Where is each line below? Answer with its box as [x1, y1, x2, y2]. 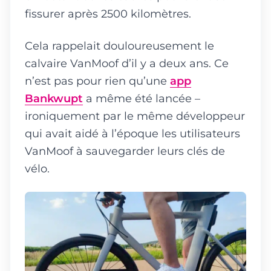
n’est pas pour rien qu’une [25, 74, 170, 88]
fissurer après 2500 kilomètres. [25, 7, 191, 21]
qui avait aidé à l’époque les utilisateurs [25, 127, 240, 140]
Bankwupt [25, 92, 83, 105]
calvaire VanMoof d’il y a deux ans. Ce [25, 57, 229, 70]
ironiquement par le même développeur [25, 109, 245, 123]
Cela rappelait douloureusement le [25, 39, 214, 53]
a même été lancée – [83, 92, 200, 105]
